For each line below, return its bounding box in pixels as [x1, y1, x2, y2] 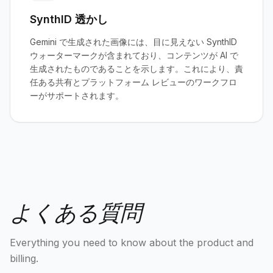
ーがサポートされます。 [30, 90, 124, 101]
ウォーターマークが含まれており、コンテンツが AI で [30, 50, 238, 60]
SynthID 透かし [30, 13, 108, 26]
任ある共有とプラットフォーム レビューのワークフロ [30, 77, 237, 87]
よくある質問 [10, 198, 142, 227]
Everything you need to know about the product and [10, 236, 253, 249]
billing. [10, 252, 38, 264]
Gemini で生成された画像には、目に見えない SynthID [30, 37, 237, 47]
